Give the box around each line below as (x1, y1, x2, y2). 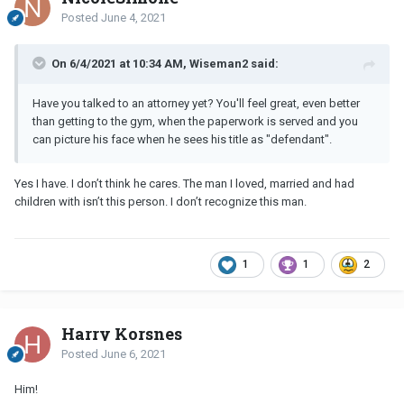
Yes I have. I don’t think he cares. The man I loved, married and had (14, 176, 354, 190)
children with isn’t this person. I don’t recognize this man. (14, 194, 309, 208)
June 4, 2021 (101, 10, 166, 24)
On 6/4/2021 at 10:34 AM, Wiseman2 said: (51, 56, 279, 70)
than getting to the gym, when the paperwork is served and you (32, 114, 358, 128)
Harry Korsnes (61, 322, 182, 344)
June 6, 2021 (101, 346, 166, 361)
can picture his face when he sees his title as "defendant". (32, 132, 332, 146)
